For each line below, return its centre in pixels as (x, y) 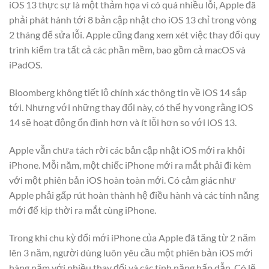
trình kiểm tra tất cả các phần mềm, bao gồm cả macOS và (127, 50)
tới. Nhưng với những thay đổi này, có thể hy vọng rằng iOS (131, 107)
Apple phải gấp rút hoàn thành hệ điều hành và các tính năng (134, 195)
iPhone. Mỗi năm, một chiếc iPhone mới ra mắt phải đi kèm (130, 165)
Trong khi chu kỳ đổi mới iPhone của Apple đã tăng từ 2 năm (132, 237)
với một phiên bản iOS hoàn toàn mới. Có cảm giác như (122, 180)
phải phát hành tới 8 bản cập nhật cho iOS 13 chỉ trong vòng (133, 20)
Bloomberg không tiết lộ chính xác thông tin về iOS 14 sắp (128, 92)
